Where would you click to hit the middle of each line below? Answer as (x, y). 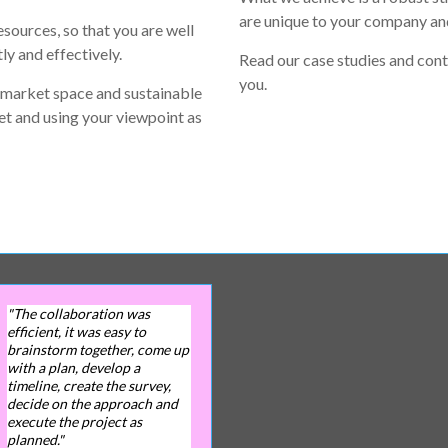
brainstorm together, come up (97, 349)
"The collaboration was (78, 313)
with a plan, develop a (73, 367)
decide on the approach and (92, 403)
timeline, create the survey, (88, 385)
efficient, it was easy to (76, 331)
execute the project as (74, 421)
